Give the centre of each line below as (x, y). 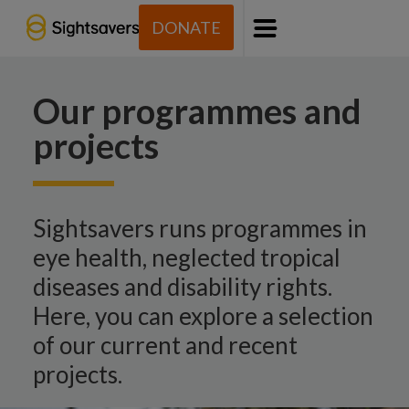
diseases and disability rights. (183, 287)
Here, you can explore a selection (203, 316)
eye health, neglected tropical (187, 257)
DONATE (187, 27)
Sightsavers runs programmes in (200, 228)
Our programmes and (197, 110)
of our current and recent (165, 345)
